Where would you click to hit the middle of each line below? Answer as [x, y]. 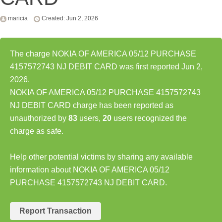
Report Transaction [55, 211]
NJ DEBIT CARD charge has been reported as [92, 106]
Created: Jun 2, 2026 [70, 19]
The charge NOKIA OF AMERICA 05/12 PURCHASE [103, 54]
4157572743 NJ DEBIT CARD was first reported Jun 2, [106, 67]
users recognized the [149, 118]
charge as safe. [37, 131]
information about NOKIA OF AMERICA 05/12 [90, 170]
